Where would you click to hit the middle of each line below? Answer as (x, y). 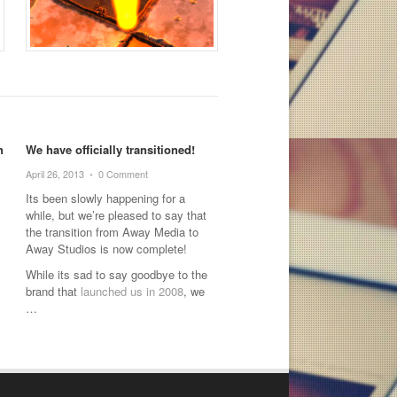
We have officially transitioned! (111, 149)
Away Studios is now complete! (107, 248)
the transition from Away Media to (113, 231)
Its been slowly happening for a (106, 198)
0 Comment (124, 173)
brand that (54, 291)
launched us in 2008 (132, 291)
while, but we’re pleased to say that (117, 214)
